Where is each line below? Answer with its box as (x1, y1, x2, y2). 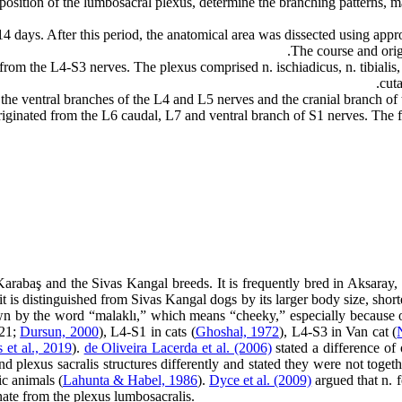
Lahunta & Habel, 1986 (62, 372, 197, 388)
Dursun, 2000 (20, 324, 99, 339)
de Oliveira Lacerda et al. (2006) (83, 340, 272, 355)
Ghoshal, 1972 (195, 324, 280, 339)
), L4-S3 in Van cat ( (279, 324, 398, 339)
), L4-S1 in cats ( (98, 324, 196, 339)
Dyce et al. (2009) (209, 372, 312, 388)
